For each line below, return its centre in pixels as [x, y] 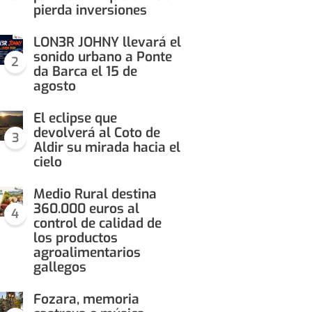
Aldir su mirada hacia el [107, 148]
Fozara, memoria [86, 299]
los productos [75, 238]
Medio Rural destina [95, 194]
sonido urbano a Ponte [102, 57]
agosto [54, 86]
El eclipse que [75, 118]
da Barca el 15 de [85, 72]
